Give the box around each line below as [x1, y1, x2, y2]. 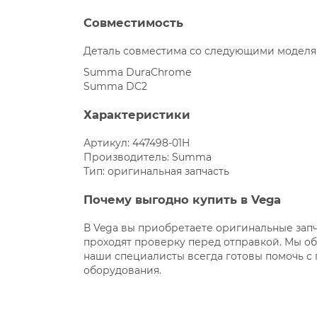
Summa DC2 [83, 79, 148, 93]
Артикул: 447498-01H [83, 136, 190, 149]
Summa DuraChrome [83, 65, 192, 79]
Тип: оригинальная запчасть [83, 164, 230, 178]
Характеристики [83, 107, 191, 122]
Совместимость [83, 15, 184, 30]
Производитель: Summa [83, 150, 212, 163]
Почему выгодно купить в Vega [83, 192, 282, 207]
